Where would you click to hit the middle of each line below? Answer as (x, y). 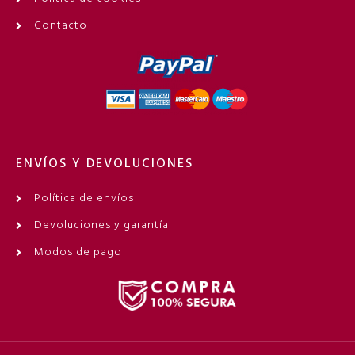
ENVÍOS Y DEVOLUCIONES (105, 164)
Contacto (60, 26)
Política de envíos (84, 199)
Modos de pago (78, 253)
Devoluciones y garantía (101, 226)
